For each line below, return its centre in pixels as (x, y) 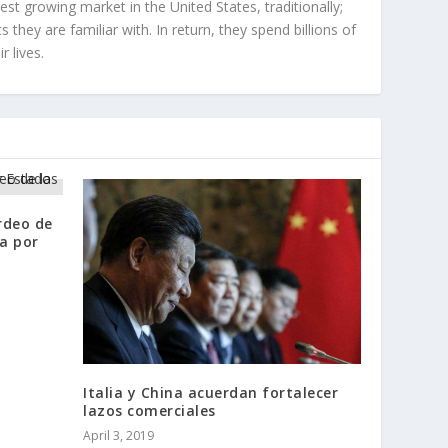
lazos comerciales (149, 410)
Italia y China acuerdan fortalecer (211, 392)
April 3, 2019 (119, 435)
